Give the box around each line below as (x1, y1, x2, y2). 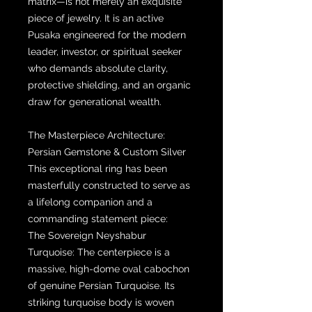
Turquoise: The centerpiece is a (28, 246, 170, 258)
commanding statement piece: (28, 212, 168, 224)
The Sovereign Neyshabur (28, 229, 146, 241)
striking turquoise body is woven (28, 296, 174, 308)
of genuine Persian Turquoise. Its (28, 279, 175, 291)
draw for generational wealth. (28, 95, 162, 107)
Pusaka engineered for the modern (28, 29, 186, 40)
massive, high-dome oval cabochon (28, 263, 189, 274)
